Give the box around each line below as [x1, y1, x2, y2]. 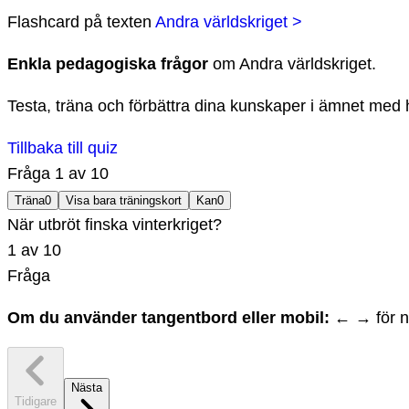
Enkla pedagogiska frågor [7, 55, 208, 74]
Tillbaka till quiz [7, 139, 118, 158]
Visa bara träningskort [66, 194, 182, 208]
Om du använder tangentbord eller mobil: [7, 309, 330, 328]
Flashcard [7, 13, 79, 32]
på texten [79, 13, 152, 32]
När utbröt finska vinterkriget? [7, 215, 222, 235]
